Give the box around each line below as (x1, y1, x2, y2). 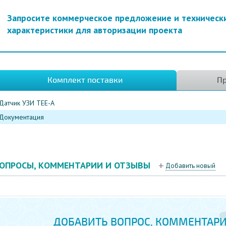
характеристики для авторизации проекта (7, 24, 182, 36)
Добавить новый (165, 161, 215, 170)
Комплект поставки (47, 75, 123, 85)
